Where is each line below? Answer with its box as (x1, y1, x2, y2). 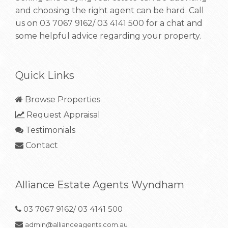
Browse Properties (23, 95, 100, 104)
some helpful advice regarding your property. (15, 31, 201, 41)
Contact (23, 140, 58, 150)
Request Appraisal (24, 110, 100, 120)
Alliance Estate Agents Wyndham (15, 179, 184, 191)
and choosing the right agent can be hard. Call (15, 6, 204, 15)
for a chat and (144, 18, 203, 28)
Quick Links (15, 69, 74, 81)
